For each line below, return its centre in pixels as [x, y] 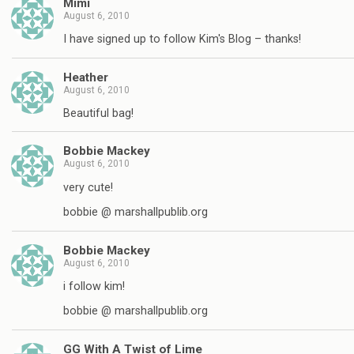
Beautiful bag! [98, 113]
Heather [86, 77]
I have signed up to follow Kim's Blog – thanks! [182, 40]
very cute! [88, 187]
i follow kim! [94, 286]
